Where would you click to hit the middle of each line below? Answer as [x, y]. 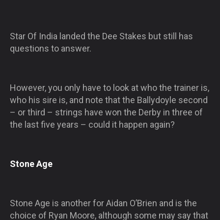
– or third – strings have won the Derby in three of [106, 112]
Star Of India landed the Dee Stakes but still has [101, 36]
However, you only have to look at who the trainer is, [110, 87]
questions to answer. [51, 48]
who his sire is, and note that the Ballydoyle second [109, 100]
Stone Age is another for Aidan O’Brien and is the [103, 203]
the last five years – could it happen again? [92, 124]
